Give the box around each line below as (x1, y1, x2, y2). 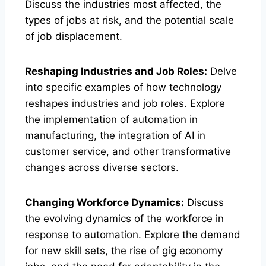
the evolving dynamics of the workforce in (25, 212, 224, 224)
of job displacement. (25, 30, 122, 42)
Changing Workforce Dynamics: (25, 196, 184, 208)
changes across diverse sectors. (25, 161, 179, 173)
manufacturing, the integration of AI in (25, 129, 205, 141)
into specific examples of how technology (25, 81, 221, 93)
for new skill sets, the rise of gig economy (25, 244, 223, 256)
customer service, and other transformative (25, 145, 231, 157)
